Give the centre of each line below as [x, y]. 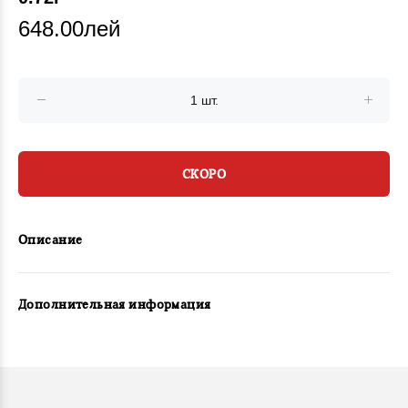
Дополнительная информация [115, 305]
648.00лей [69, 29]
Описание [51, 240]
